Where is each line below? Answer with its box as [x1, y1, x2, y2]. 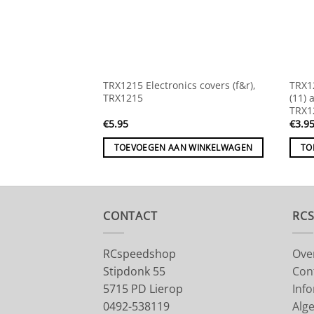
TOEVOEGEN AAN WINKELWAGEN [114, 142, 253, 153]
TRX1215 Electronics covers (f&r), [102, 78, 256, 92]
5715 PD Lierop [103, 281, 183, 297]
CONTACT [103, 207, 158, 224]
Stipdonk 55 [103, 264, 165, 280]
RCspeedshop [103, 246, 176, 262]
